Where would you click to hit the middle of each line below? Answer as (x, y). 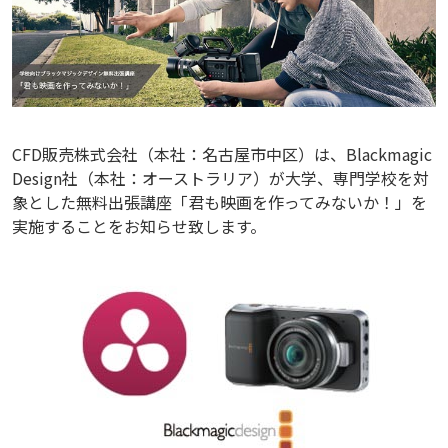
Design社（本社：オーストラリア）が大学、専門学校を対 (220, 178)
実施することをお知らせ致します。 (139, 226)
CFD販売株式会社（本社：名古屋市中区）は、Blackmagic (222, 154)
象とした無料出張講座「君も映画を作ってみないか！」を (219, 202)
